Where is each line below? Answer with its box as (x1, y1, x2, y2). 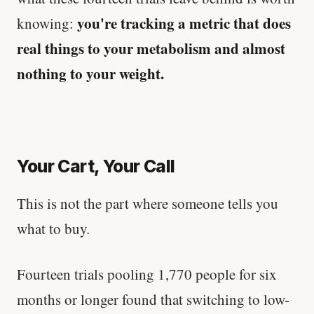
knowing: (17, 13, 77, 33)
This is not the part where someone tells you (17, 193, 278, 213)
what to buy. (17, 218, 90, 238)
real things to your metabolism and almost (17, 37, 285, 59)
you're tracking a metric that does (77, 12, 291, 34)
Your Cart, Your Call (17, 155, 175, 177)
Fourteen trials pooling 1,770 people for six (17, 264, 277, 285)
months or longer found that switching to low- (17, 289, 289, 310)
